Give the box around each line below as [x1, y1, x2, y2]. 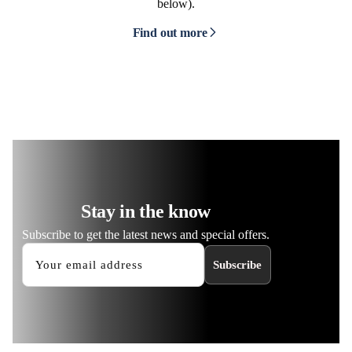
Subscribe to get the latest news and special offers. [22, 228, 269, 241]
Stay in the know [80, 201, 211, 222]
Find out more [132, 25, 207, 39]
